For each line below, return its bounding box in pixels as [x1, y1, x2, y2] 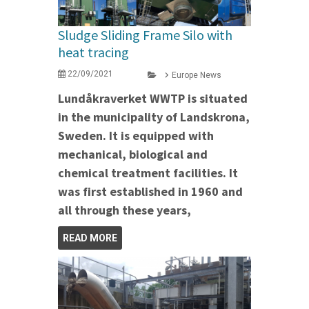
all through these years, [58, 201, 194, 218]
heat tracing [58, 43, 129, 61]
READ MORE [63, 232, 117, 243]
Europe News [172, 70, 221, 80]
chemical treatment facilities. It [58, 164, 238, 181]
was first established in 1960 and [58, 183, 243, 199]
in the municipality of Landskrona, [58, 108, 250, 125]
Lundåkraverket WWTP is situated [58, 90, 248, 106]
